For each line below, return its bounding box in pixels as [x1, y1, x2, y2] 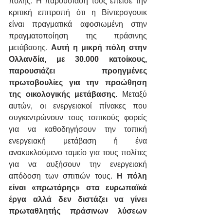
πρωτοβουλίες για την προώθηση [9, 78, 147, 87]
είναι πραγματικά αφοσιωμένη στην [9, 20, 147, 29]
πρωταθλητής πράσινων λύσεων [9, 207, 147, 216]
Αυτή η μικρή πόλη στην [51, 43, 147, 52]
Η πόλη [112, 172, 147, 181]
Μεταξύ [122, 90, 147, 99]
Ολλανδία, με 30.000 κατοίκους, [9, 55, 147, 64]
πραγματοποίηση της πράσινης [9, 32, 147, 40]
